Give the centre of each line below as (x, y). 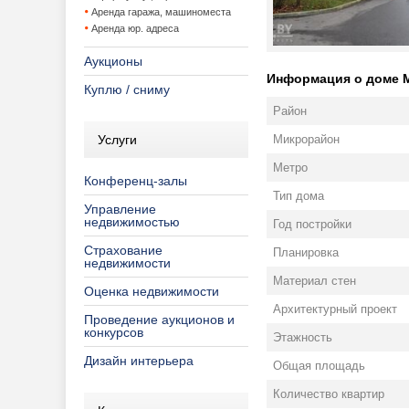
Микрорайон (306, 140)
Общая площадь (319, 366)
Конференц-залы (136, 181)
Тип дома (299, 196)
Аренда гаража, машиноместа (161, 12)
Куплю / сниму (127, 89)
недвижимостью (132, 222)
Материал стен (315, 281)
